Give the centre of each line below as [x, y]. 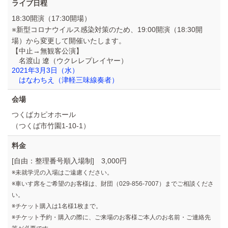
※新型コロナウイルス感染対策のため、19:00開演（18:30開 [107, 30]
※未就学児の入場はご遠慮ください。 [62, 173]
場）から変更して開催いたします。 [69, 41]
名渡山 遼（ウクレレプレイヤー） [73, 61]
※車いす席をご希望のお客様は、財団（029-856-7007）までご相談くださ [113, 184]
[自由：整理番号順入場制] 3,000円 [69, 161]
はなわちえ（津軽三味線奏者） [69, 80]
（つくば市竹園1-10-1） [51, 126]
